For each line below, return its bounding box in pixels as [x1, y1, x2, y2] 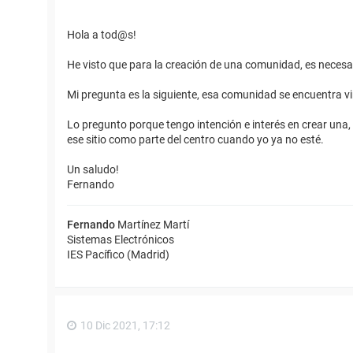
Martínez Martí [117, 218, 189, 232]
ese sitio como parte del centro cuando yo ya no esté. [67, 133, 324, 147]
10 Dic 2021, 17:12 [80, 319, 170, 333]
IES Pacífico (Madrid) [67, 248, 169, 262]
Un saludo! [67, 163, 119, 176]
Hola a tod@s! [67, 28, 136, 42]
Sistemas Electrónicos [67, 233, 174, 247]
